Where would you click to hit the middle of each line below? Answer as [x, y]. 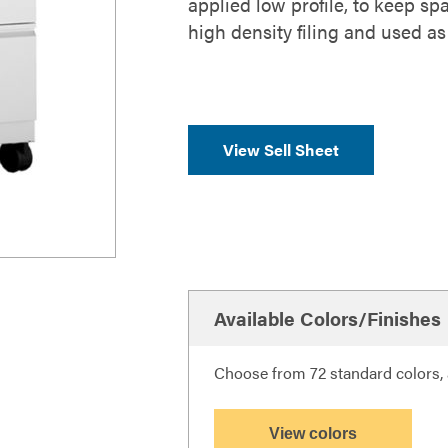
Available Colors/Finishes [327, 318]
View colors [313, 433]
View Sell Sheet [281, 149]
